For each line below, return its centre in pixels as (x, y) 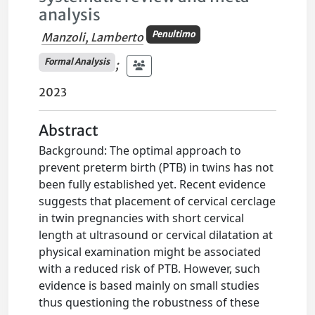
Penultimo (173, 34)
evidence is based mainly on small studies (149, 285)
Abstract (69, 130)
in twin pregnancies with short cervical (142, 218)
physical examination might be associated (150, 251)
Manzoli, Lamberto (93, 38)
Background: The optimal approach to (140, 150)
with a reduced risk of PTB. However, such (150, 268)
